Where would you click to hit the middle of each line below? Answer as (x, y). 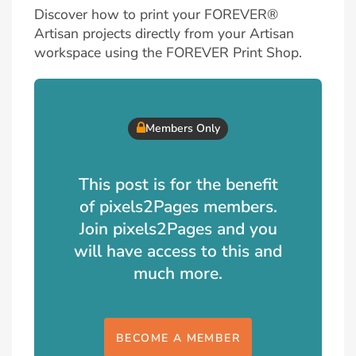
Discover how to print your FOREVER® (156, 14)
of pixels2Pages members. (178, 206)
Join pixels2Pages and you (178, 228)
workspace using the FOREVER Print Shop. (168, 52)
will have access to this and (178, 251)
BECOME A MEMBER (178, 338)
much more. (178, 273)
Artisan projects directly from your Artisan (164, 33)
